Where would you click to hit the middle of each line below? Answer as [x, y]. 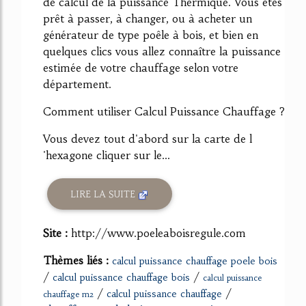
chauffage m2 [68, 294]
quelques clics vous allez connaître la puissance [162, 52]
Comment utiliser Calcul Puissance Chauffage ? [164, 112]
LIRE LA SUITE [105, 194]
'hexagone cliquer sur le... [107, 155]
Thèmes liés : [78, 261]
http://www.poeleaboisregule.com [158, 233]
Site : [57, 233]
